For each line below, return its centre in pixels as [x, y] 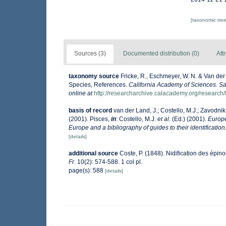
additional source [93, 153]
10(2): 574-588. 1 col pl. [109, 162]
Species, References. [99, 85]
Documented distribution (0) [161, 53]
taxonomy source [94, 76]
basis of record [90, 110]
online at [80, 93]
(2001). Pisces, [90, 119]
